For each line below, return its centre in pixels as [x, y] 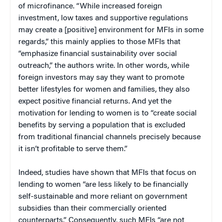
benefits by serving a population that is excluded [102, 126]
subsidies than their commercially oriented [92, 209]
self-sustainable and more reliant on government [103, 197]
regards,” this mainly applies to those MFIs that [99, 42]
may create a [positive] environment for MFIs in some [111, 30]
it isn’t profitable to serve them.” [73, 149]
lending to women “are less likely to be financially [103, 185]
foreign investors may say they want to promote [101, 78]
